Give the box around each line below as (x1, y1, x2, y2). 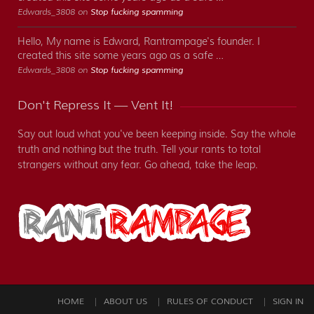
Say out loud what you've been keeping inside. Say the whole (18, 128, 296, 141)
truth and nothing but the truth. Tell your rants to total (18, 143, 261, 156)
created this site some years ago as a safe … (18, 49, 224, 62)
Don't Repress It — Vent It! (18, 97, 173, 114)
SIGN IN (273, 296, 303, 308)
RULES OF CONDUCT (167, 296, 253, 308)
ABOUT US (104, 296, 147, 308)
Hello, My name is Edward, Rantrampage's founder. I (18, 35, 260, 48)
